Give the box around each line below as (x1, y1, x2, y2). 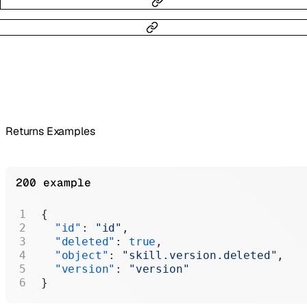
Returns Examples (5, 124, 95, 139)
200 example (16, 175, 91, 191)
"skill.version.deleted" (122, 249, 278, 262)
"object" (41, 249, 109, 262)
